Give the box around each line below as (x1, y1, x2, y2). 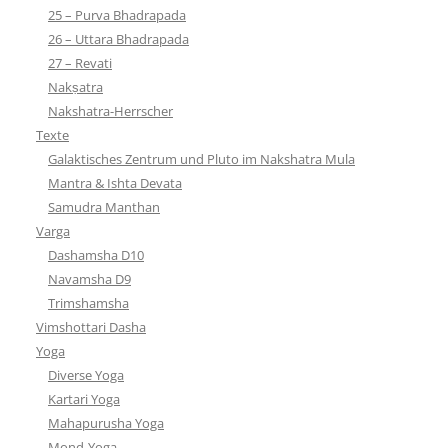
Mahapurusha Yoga (48, 413, 164, 432)
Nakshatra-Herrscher (48, 101, 173, 120)
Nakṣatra (48, 77, 103, 96)
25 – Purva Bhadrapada (48, 5, 186, 24)
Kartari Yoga (48, 389, 120, 408)
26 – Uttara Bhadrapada (48, 29, 189, 48)
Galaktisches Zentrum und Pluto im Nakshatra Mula (48, 149, 355, 168)
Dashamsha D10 (48, 245, 144, 264)
